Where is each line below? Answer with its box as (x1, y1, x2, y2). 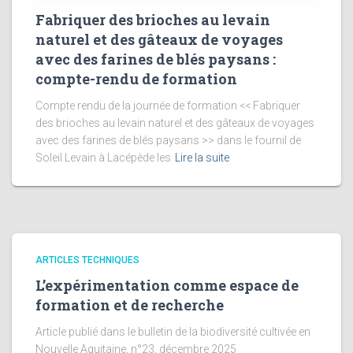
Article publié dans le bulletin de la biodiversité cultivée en (35, 325, 310, 338)
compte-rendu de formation (35, 69, 237, 88)
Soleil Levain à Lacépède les (35, 150, 171, 164)
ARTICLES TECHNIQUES (35, 254, 139, 266)
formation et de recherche (35, 295, 224, 314)
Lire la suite (175, 150, 229, 164)
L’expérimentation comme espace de (35, 275, 299, 295)
